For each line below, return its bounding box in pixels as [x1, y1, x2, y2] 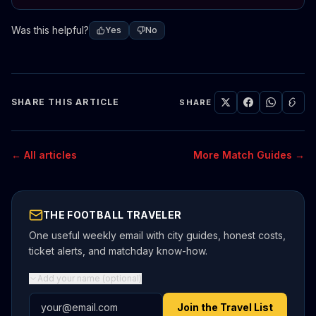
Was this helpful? [11, 24, 89, 37]
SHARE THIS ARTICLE [11, 97, 120, 108]
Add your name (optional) [37, 273, 142, 284]
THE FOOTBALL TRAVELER [43, 209, 182, 221]
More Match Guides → [193, 149, 305, 162]
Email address [28, 293, 102, 308]
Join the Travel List [177, 301, 273, 314]
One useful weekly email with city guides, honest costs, [29, 229, 286, 242]
